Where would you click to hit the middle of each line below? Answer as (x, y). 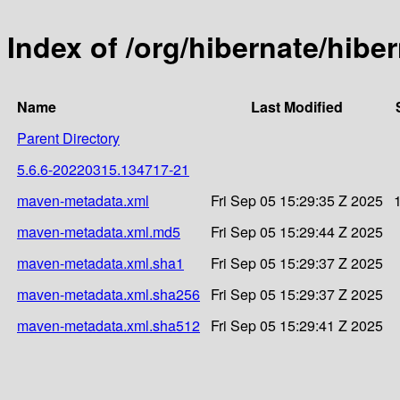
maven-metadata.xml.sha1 (100, 262)
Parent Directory (68, 137)
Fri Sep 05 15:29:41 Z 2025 (297, 325)
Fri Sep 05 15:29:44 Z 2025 (297, 231)
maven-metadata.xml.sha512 (108, 325)
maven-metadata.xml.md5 (99, 231)
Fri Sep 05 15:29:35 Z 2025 (297, 200)
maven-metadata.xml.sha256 (108, 294)
